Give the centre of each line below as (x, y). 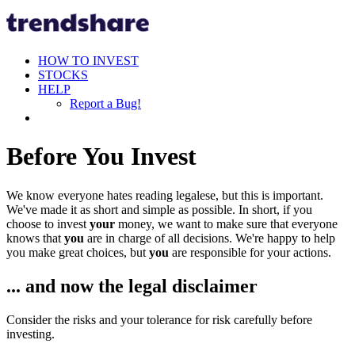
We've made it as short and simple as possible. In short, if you (159, 209)
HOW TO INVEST (88, 61)
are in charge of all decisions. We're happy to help (210, 238)
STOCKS (63, 75)
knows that (35, 238)
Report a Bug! (105, 103)
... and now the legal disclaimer (132, 286)
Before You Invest (101, 157)
